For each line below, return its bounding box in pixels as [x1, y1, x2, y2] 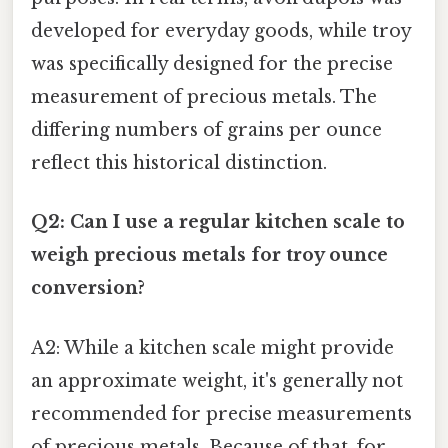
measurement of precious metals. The [31, 86, 377, 109]
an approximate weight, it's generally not [31, 369, 403, 392]
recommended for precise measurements [31, 402, 412, 425]
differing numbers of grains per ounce [31, 119, 382, 142]
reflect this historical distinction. [31, 152, 327, 175]
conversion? [31, 277, 145, 300]
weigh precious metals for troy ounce [31, 244, 388, 267]
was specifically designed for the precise [31, 53, 393, 76]
